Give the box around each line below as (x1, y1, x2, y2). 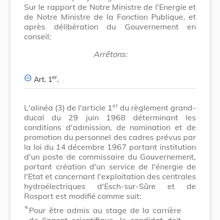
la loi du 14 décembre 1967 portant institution (24, 141, 196, 152)
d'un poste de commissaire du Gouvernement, (24, 151, 196, 162)
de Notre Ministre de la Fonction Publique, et (24, 11, 196, 22)
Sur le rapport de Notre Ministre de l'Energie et (24, 1, 196, 12)
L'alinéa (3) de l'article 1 (24, 102, 112, 112)
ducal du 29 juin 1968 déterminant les (24, 112, 196, 122)
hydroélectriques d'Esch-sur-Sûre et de (24, 181, 196, 191)
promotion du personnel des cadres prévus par (24, 132, 196, 142)
